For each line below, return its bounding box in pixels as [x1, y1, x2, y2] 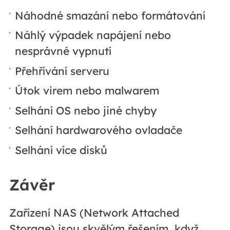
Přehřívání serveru [15, 64, 110, 78]
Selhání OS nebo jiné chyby [15, 103, 157, 117]
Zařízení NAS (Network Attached [9, 205, 179, 219]
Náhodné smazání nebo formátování [15, 8, 206, 22]
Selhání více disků [15, 143, 108, 157]
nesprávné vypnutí [15, 44, 112, 58]
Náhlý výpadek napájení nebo [15, 28, 171, 42]
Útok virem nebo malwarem [15, 84, 160, 98]
